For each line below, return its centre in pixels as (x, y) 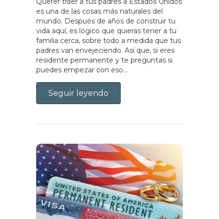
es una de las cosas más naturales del (99, 11)
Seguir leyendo (78, 93)
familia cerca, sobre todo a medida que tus (109, 40)
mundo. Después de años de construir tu (106, 21)
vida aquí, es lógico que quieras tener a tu (106, 31)
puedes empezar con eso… (82, 70)
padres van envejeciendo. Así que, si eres (105, 50)
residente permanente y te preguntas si (104, 60)
